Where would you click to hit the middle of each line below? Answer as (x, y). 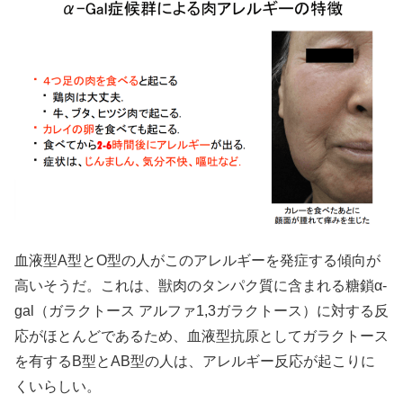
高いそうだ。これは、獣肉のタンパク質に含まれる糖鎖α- (201, 285)
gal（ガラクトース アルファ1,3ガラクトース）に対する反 (201, 310)
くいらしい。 (58, 386)
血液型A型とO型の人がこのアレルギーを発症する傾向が (197, 260)
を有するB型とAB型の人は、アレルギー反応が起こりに (195, 361)
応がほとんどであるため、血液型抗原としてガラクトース (201, 336)
